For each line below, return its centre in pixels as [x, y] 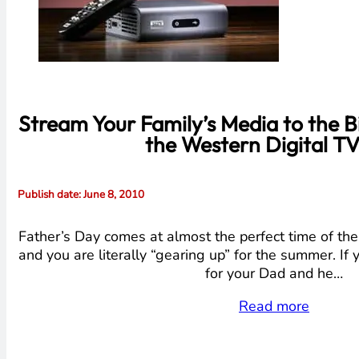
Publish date [48, 195]
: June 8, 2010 [111, 195]
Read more [274, 306]
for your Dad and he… [274, 273]
